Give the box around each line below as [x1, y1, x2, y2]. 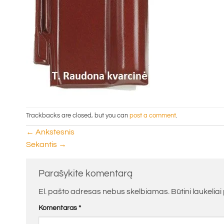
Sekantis [26, 140, 58, 148]
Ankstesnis [34, 127, 74, 136]
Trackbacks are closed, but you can [26, 112, 129, 119]
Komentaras [38, 204, 78, 212]
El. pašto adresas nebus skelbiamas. [38, 187, 169, 196]
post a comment [129, 112, 176, 119]
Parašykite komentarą [38, 168, 134, 178]
